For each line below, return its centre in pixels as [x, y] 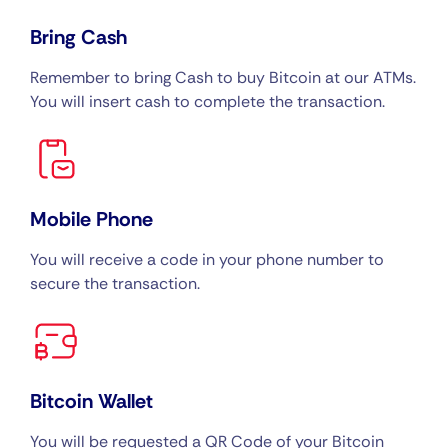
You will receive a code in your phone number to [207, 260]
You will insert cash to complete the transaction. [207, 102]
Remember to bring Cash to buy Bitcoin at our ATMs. [223, 78]
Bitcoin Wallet [91, 401]
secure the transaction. [115, 284]
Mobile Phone [91, 219]
